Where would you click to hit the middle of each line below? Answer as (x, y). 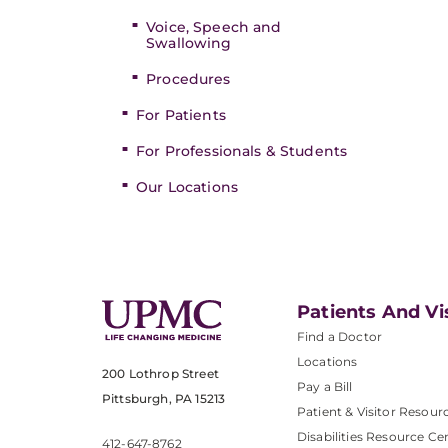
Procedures (188, 79)
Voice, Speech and (214, 27)
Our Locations (187, 187)
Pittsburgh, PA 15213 (164, 399)
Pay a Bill (325, 386)
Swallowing (189, 43)
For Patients (181, 115)
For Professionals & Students (242, 151)
